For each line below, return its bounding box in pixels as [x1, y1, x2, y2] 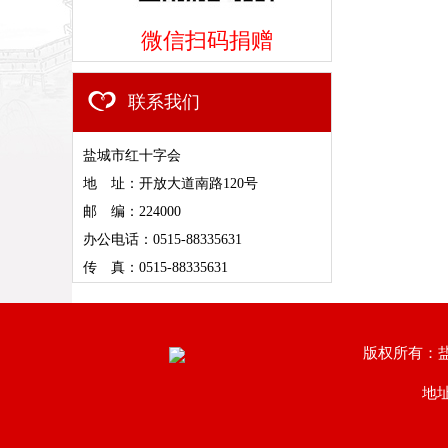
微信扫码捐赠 [141, 28, 273, 53]
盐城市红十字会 [83, 148, 181, 163]
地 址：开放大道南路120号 [83, 176, 258, 191]
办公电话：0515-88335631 [83, 232, 242, 247]
